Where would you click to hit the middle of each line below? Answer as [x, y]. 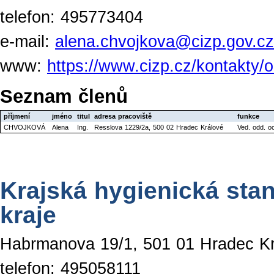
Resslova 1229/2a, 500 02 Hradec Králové [159, 127]
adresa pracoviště [123, 116]
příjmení [17, 116]
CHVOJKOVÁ [24, 127]
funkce [248, 116]
